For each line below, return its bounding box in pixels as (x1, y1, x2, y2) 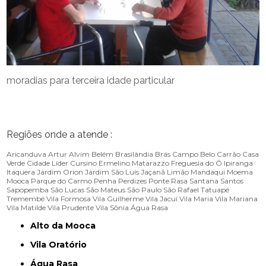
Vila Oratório (36, 239, 87, 250)
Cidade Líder (27, 158, 69, 167)
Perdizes (118, 176, 147, 185)
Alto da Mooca (37, 220, 96, 231)
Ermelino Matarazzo (99, 158, 170, 167)
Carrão (217, 149, 241, 159)
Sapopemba (7, 185, 49, 194)
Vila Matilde (7, 202, 46, 212)
